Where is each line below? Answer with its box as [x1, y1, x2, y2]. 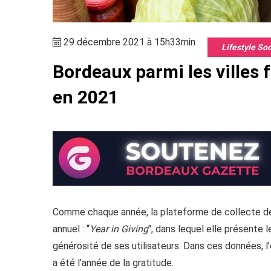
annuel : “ [53, 223, 90, 235]
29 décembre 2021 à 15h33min [61, 36, 195, 48]
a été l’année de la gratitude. [53, 257, 174, 269]
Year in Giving [90, 223, 148, 235]
